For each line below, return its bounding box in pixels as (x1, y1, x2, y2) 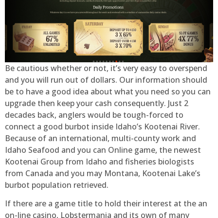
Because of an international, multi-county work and (5, 132, 196, 144)
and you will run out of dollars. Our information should (5, 74, 207, 85)
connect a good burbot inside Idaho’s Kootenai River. (5, 121, 200, 132)
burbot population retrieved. (5, 179, 109, 190)
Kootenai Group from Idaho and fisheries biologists (5, 156, 194, 167)
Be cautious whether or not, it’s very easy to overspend (5, 62, 207, 73)
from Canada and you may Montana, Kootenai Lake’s (5, 167, 200, 179)
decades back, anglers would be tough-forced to (5, 109, 183, 120)
